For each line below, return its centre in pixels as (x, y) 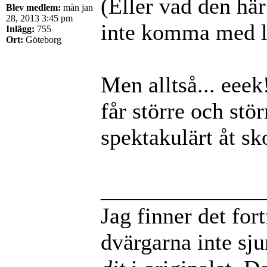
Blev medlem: (33, 7)
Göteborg (42, 39)
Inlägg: (20, 29)
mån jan (77, 7)
